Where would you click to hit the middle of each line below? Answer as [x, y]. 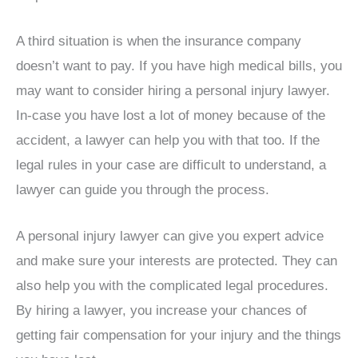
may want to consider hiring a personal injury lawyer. [173, 90]
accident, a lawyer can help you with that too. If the [168, 140]
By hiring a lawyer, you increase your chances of [161, 310]
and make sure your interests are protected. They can [177, 261]
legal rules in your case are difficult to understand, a [171, 165]
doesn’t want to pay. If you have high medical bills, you [179, 66]
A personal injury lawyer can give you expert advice [170, 236]
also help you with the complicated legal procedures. [172, 286]
